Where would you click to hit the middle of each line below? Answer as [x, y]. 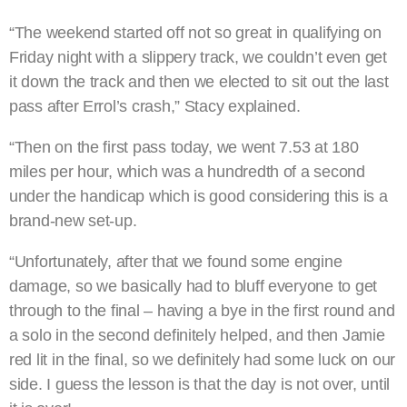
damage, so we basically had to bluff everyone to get [193, 286]
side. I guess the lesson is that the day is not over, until [200, 384]
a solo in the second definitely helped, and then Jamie [197, 335]
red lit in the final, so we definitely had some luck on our [203, 359]
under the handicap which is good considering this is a [199, 196]
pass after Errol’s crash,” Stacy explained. [155, 106]
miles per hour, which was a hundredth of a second [187, 171]
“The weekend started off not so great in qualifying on [195, 32]
